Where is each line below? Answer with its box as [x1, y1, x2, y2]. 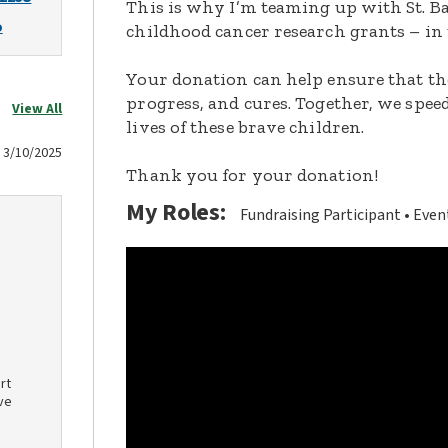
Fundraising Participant [240, 204, 402, 226]
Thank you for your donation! [126, 164, 378, 186]
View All [12, 99, 63, 119]
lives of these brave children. [126, 116, 365, 138]
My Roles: [126, 195, 226, 230]
